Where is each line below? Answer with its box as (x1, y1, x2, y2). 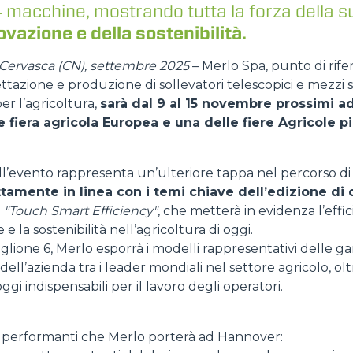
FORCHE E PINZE (72, 308, 179, 323)
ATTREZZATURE (13, 136, 101, 150)
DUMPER (72, 50, 128, 65)
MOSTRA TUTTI (225, 136, 320, 150)
